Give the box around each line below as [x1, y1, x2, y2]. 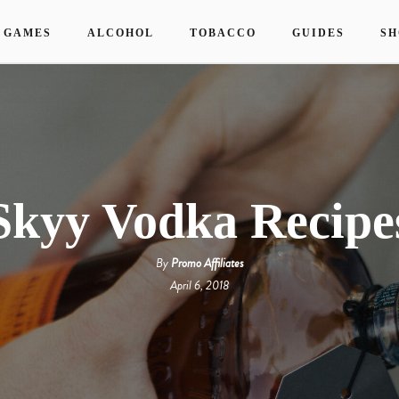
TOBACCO [190, 27, 256, 39]
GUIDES [292, 27, 345, 39]
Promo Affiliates [170, 253, 244, 273]
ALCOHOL [87, 27, 154, 39]
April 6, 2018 [170, 275, 229, 295]
